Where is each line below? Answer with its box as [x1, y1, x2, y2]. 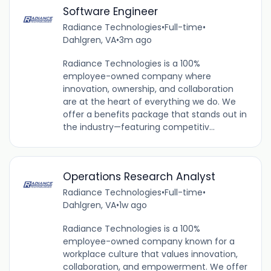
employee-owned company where [62, 70, 211, 83]
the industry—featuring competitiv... [62, 121, 215, 134]
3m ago [119, 34, 152, 47]
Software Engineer [62, 4, 158, 19]
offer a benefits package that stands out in [62, 108, 247, 121]
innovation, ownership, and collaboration [62, 83, 233, 96]
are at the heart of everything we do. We [62, 96, 236, 108]
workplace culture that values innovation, [62, 248, 238, 261]
